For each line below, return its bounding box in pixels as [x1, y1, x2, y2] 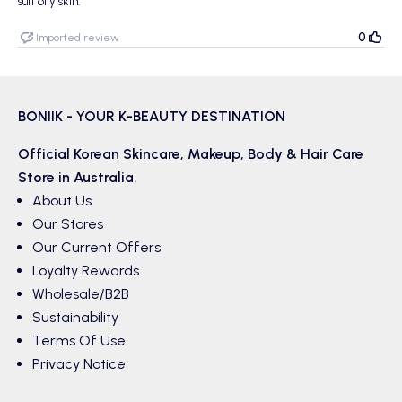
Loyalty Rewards [32, 262, 139, 280]
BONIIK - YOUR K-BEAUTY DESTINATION [18, 108, 285, 126]
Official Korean [18, 145, 123, 163]
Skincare [123, 145, 180, 163]
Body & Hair [248, 145, 328, 163]
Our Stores [32, 215, 103, 233]
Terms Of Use [32, 332, 126, 350]
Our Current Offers [32, 239, 161, 257]
